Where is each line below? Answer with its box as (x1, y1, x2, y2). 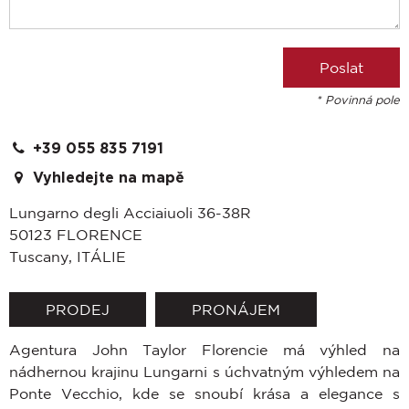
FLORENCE (57, 225, 142, 243)
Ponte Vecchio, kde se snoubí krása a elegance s (9, 384, 400, 402)
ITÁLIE (77, 247, 126, 265)
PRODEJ (46, 300, 110, 318)
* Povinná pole (316, 92, 400, 107)
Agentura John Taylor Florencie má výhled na (9, 341, 400, 358)
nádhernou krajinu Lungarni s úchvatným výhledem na (9, 362, 400, 380)
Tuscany (9, 247, 68, 265)
